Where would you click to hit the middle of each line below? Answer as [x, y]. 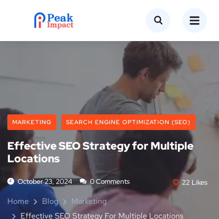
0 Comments [109, 181]
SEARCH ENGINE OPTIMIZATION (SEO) [128, 122]
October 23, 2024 [45, 181]
